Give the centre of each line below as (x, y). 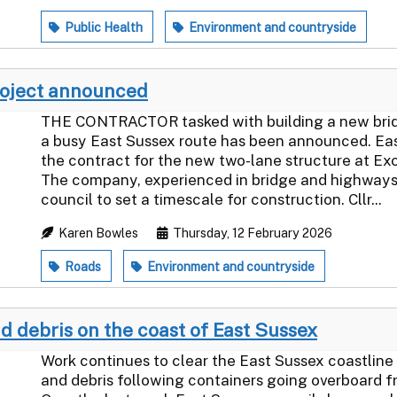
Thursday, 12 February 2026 (251, 233)
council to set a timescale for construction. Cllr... (211, 199)
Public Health (102, 27)
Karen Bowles (98, 233)
